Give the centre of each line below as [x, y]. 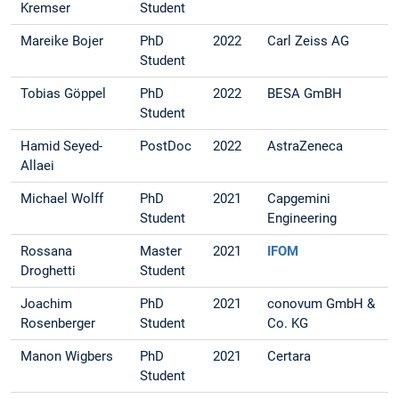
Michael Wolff [62, 199]
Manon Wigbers [67, 357]
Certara [289, 357]
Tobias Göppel [64, 94]
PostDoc [166, 147]
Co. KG [288, 324]
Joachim [47, 304]
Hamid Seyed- [62, 147]
